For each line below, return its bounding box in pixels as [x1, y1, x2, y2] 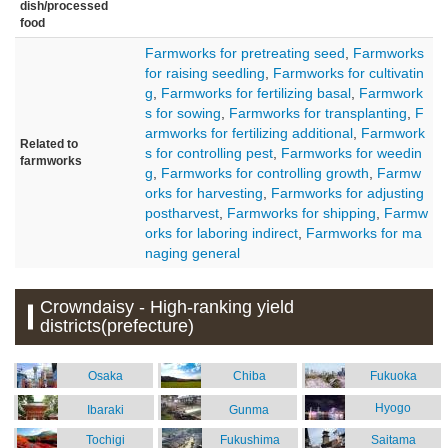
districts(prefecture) [40, 315, 195, 336]
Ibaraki [87, 403, 124, 418]
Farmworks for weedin [281, 145, 422, 162]
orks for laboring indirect [145, 225, 298, 242]
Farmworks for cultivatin [273, 65, 424, 82]
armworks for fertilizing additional [145, 125, 353, 142]
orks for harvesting [145, 185, 263, 202]
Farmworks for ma [306, 225, 422, 242]
